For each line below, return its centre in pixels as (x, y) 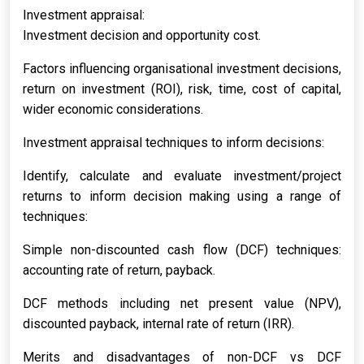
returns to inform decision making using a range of (182, 196)
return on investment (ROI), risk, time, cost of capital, (182, 89)
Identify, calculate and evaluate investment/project (182, 176)
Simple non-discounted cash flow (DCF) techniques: (182, 250)
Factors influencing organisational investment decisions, (182, 69)
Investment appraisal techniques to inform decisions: (173, 143)
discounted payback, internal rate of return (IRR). (158, 324)
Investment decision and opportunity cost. (142, 35)
